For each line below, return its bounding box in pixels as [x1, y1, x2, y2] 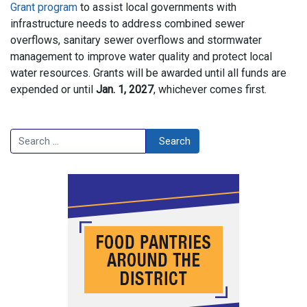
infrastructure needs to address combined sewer [10, 16, 245, 30]
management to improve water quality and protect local [10, 49, 272, 63]
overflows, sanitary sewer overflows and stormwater [10, 33, 262, 47]
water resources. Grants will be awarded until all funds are [10, 66, 286, 79]
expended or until [10, 82, 96, 96]
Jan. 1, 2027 [96, 82, 153, 96]
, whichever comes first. [153, 82, 267, 96]
